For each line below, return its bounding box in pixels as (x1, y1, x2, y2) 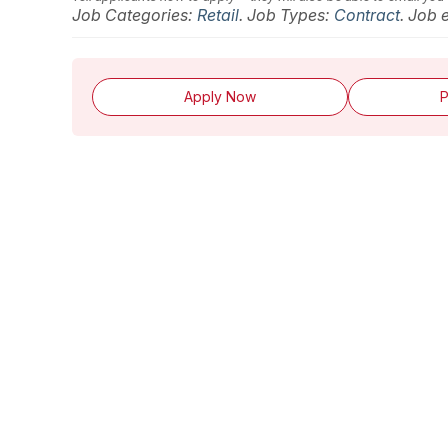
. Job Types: (239, 4, 334, 25)
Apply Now (183, 87, 256, 105)
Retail (197, 4, 239, 25)
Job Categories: (72, 4, 197, 25)
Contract (334, 4, 400, 25)
